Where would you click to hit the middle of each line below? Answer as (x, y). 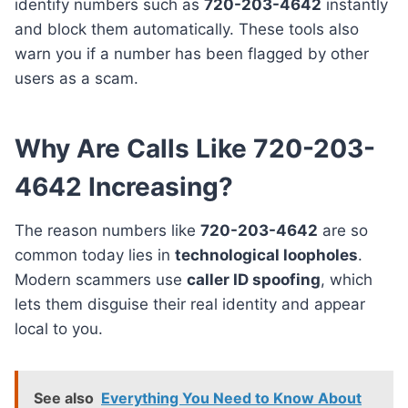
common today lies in (95, 255)
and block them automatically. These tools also (187, 29)
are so (343, 230)
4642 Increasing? (124, 186)
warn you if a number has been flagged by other (192, 53)
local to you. (59, 328)
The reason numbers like (107, 230)
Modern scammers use (101, 279)
